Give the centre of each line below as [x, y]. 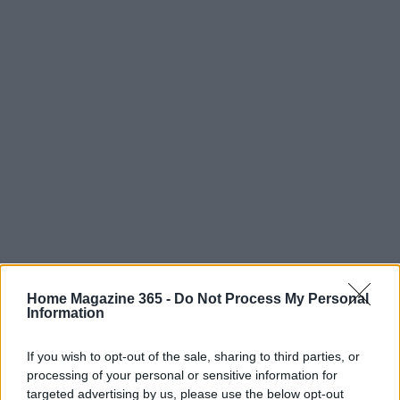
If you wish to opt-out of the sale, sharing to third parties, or [193, 356]
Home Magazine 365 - [100, 298]
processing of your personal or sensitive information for [182, 375]
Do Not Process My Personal [271, 298]
